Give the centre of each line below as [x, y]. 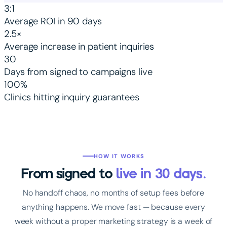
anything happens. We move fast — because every [113, 207]
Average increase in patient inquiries [79, 46]
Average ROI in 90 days [53, 21]
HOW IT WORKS [119, 156]
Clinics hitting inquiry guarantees [72, 97]
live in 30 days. [161, 173]
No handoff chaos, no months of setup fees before [113, 193]
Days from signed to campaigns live [78, 72]
